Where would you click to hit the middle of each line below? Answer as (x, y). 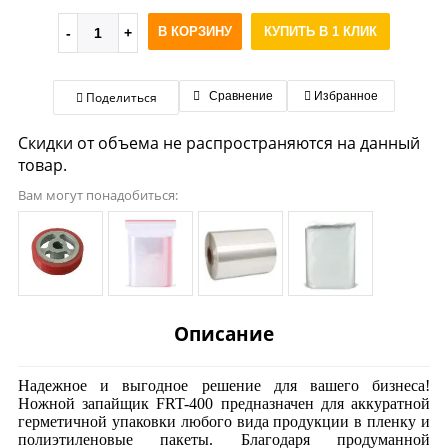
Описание (224, 333)
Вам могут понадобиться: (98, 195)
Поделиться (119, 97)
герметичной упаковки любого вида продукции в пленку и (224, 421)
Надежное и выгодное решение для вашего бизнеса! (224, 385)
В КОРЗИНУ (195, 31)
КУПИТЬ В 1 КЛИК (320, 31)
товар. (42, 165)
